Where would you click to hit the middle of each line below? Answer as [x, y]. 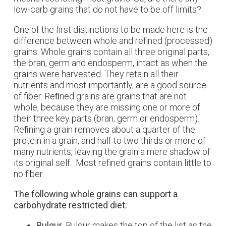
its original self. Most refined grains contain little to [112, 163]
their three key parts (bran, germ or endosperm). [106, 118]
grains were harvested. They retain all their [96, 74]
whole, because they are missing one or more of [107, 107]
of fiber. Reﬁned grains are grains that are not [100, 96]
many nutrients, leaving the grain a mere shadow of [112, 152]
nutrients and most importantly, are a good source [110, 85]
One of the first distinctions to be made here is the [111, 30]
